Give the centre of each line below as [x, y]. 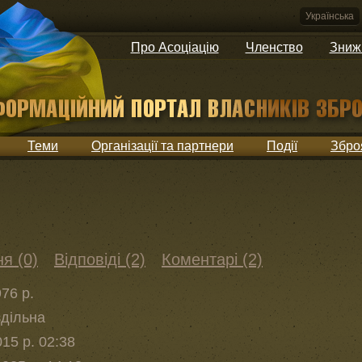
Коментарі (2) [212, 259]
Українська [330, 16]
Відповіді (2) [100, 259]
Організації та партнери [162, 146]
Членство [274, 47]
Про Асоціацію [175, 47]
